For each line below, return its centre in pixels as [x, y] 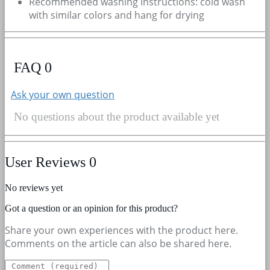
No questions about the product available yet [117, 116]
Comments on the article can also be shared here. [118, 243]
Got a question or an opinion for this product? [91, 208]
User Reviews [47, 162]
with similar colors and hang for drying [117, 15]
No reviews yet [34, 187]
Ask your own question [63, 94]
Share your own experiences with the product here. [121, 230]
